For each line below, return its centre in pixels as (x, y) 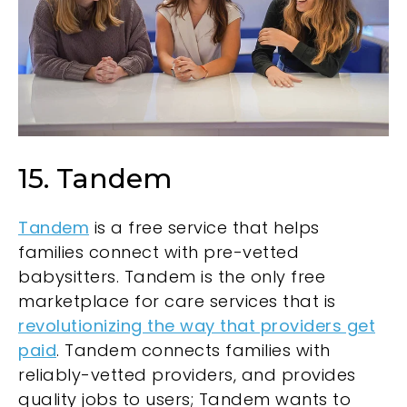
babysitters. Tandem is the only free (172, 277)
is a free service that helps (204, 228)
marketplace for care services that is (177, 302)
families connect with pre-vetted (159, 253)
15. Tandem (95, 178)
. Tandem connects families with (194, 351)
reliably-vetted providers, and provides (187, 375)
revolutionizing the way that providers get (197, 326)
